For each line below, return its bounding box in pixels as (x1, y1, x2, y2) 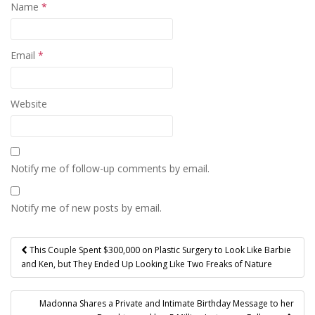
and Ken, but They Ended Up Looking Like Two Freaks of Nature (21, 257, 272, 270)
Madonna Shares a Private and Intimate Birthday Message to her (39, 297, 294, 309)
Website (11, 96, 47, 110)
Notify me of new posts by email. (11, 200, 162, 214)
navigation (10, 254, 116, 281)
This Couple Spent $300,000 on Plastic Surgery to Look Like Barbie (27, 243, 291, 256)
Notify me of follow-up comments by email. (11, 161, 210, 175)
